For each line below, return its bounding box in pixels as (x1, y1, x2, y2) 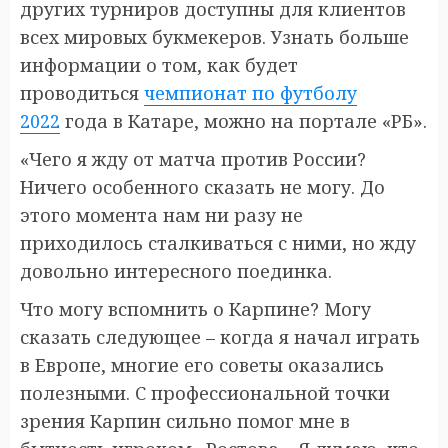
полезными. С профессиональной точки (20, 381, 390, 406)
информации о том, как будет (20, 53, 298, 78)
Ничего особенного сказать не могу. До (20, 175, 385, 200)
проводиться (20, 81, 144, 106)
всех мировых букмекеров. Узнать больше (20, 25, 409, 50)
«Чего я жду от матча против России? (20, 147, 366, 172)
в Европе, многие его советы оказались (20, 353, 384, 378)
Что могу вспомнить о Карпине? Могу (20, 297, 371, 322)
